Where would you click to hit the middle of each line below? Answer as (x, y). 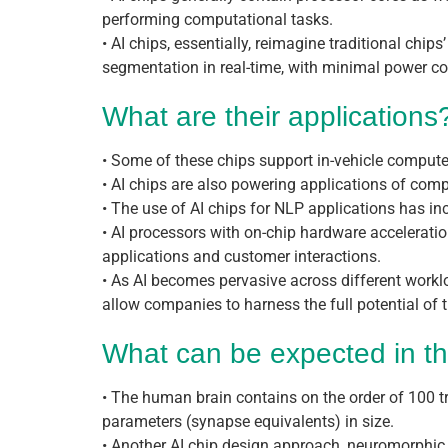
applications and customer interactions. (241, 257)
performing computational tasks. (217, 20)
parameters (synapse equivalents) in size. (248, 422)
